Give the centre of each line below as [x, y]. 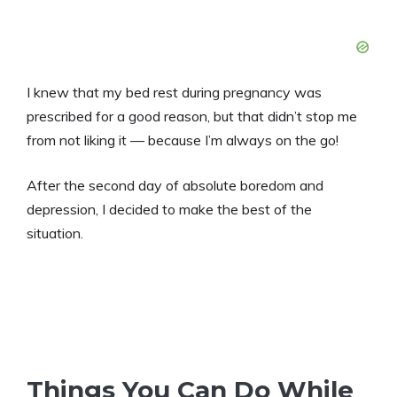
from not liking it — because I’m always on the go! [183, 140]
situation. [55, 233]
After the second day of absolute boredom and [175, 185]
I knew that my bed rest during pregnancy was [174, 92]
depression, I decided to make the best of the [169, 209]
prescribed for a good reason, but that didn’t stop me [192, 116]
